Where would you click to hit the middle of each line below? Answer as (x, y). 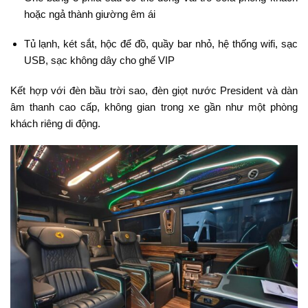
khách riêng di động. (55, 123)
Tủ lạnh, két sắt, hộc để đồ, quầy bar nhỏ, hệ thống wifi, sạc (161, 44)
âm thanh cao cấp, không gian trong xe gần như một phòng (154, 107)
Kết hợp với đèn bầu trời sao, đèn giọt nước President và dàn (154, 90)
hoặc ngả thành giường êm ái (89, 14)
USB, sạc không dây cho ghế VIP (99, 60)
